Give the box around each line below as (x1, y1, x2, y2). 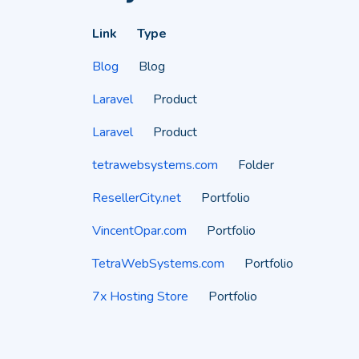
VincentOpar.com (92, 222, 187, 240)
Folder (238, 156, 274, 174)
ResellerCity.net (92, 189, 181, 207)
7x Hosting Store (92, 288, 188, 305)
